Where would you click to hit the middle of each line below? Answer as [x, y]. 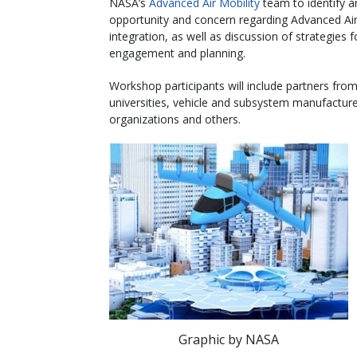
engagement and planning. [177, 53]
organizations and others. [175, 119]
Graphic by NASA [229, 339]
